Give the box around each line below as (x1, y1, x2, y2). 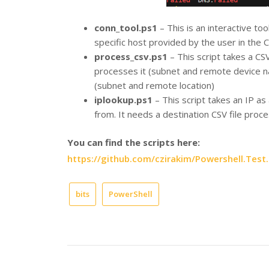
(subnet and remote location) (94, 79, 214, 91)
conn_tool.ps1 (94, 21, 157, 34)
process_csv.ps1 (94, 50, 168, 62)
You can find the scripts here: (67, 136, 200, 149)
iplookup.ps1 (94, 93, 153, 106)
